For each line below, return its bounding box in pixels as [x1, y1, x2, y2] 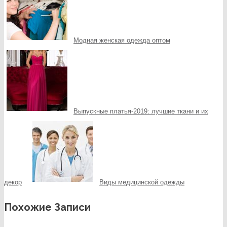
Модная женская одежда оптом [73, 36, 170, 44]
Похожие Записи [4, 201, 91, 213]
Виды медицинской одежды [99, 178, 184, 186]
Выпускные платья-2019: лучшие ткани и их [73, 107, 208, 115]
